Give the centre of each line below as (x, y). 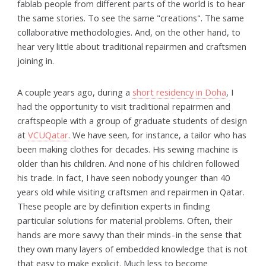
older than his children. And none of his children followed (129, 163)
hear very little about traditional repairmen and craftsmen (132, 46)
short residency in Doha (180, 92)
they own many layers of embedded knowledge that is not (133, 248)
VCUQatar (48, 134)
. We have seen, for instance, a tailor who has (158, 134)
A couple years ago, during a (75, 92)
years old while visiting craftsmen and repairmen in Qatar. (131, 191)
